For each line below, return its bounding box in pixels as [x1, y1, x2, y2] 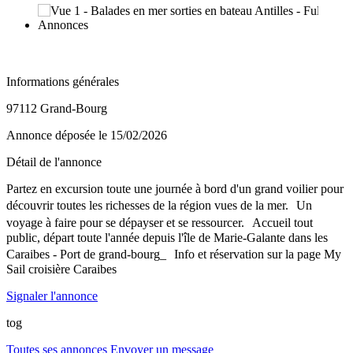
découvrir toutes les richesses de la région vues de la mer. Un [6, 198, 312, 212]
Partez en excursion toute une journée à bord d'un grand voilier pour [6, 181, 344, 195]
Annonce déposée [6, 128, 98, 142]
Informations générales [6, 74, 119, 88]
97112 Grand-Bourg [6, 101, 107, 115]
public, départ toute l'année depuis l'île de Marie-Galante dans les [6, 230, 328, 244]
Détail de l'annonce [6, 154, 102, 169]
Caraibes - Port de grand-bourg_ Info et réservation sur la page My [6, 247, 341, 261]
